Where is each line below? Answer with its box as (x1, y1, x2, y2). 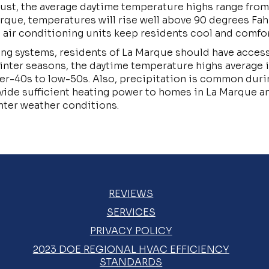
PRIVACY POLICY (89, 225, 172, 237)
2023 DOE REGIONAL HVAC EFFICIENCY (32, 243, 229, 256)
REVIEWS (109, 187, 154, 200)
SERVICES (106, 206, 156, 219)
